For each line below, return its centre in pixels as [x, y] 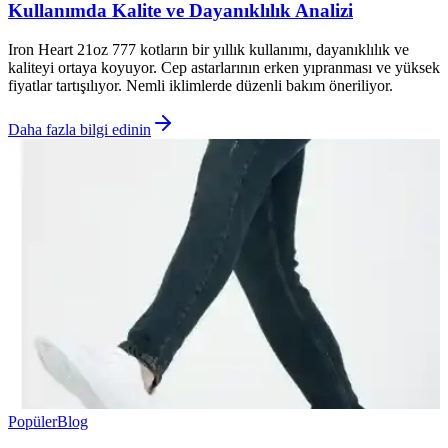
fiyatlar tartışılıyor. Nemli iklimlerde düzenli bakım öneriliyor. [200, 86]
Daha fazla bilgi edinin [79, 130]
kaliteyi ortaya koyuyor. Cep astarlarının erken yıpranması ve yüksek [224, 68]
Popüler [32, 422]
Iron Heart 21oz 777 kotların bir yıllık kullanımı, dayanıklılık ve [208, 50]
